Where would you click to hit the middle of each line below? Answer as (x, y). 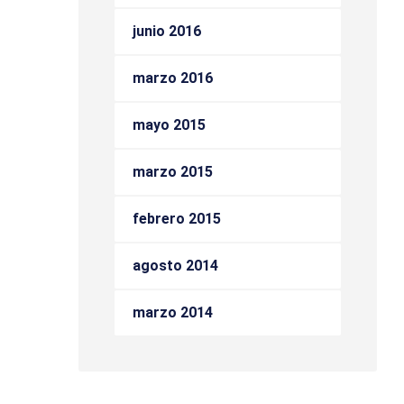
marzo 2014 (173, 312)
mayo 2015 (169, 125)
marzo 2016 (173, 78)
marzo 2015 (173, 172)
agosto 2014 (175, 266)
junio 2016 (167, 31)
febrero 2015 (177, 219)
